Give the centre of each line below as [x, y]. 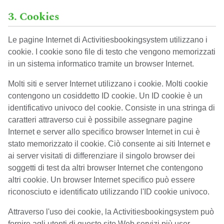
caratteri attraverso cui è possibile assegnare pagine [100, 120]
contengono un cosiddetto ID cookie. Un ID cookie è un [105, 96]
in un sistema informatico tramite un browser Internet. [101, 64]
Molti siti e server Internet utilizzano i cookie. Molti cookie [108, 84]
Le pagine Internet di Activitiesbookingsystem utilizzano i [108, 40]
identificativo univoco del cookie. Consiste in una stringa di [111, 108]
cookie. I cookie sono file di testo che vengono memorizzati [112, 52]
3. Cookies [34, 17]
